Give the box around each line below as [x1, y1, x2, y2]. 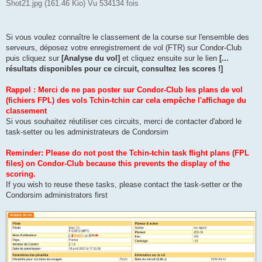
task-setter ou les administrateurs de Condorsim [6, 127, 168, 136]
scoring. [6, 169, 36, 178]
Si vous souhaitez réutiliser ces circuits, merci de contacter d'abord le [6, 116, 242, 126]
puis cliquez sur [6, 53, 59, 63]
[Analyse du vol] [59, 53, 120, 63]
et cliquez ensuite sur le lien [120, 53, 219, 63]
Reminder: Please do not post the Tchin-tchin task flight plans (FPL [6, 148, 249, 157]
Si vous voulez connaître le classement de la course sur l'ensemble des [6, 32, 249, 42]
